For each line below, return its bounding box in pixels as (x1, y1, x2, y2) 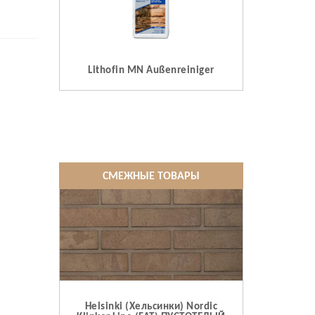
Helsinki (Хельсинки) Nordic (84, 302, 217, 313)
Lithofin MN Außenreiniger (88, 65, 214, 76)
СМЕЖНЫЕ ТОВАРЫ (102, 170, 200, 182)
